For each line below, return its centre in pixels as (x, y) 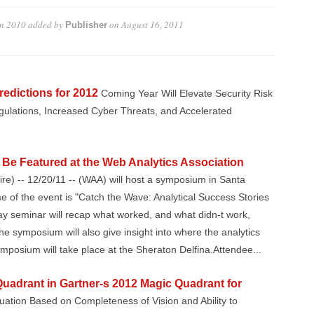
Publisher (86, 25)
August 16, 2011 (152, 25)
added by (45, 25)
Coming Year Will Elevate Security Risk (186, 94)
